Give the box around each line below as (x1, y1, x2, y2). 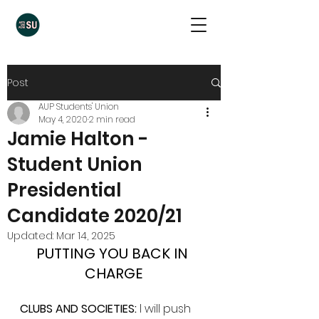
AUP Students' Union (38, 100, 119, 113)
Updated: (7, 229, 56, 243)
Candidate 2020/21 (7, 203, 182, 229)
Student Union (7, 152, 142, 177)
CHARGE (85, 263, 143, 283)
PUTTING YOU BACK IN (36, 244, 192, 263)
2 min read (89, 113, 135, 125)
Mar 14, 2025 (56, 229, 115, 243)
